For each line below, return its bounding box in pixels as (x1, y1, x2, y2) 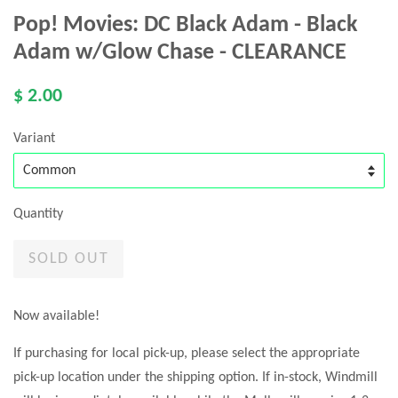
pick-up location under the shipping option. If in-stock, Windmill (13, 370, 378, 386)
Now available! (13, 309, 99, 324)
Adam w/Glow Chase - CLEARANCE (13, 41, 346, 66)
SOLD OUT (28, 251, 109, 268)
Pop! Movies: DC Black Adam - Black (13, 13, 357, 38)
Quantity (13, 207, 63, 222)
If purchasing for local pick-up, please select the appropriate (13, 346, 360, 362)
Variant (13, 131, 55, 147)
